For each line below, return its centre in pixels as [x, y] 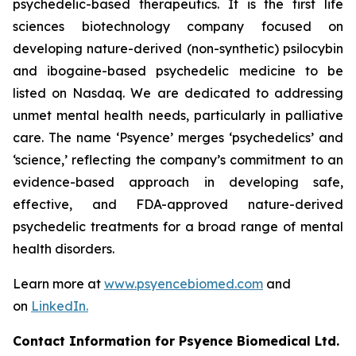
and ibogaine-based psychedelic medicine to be [178, 71]
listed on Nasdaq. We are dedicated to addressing [178, 93]
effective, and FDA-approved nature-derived [178, 204]
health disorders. [64, 249]
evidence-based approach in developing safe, [178, 182]
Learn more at [58, 284]
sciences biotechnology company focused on [178, 26]
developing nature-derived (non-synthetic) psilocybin [178, 48]
